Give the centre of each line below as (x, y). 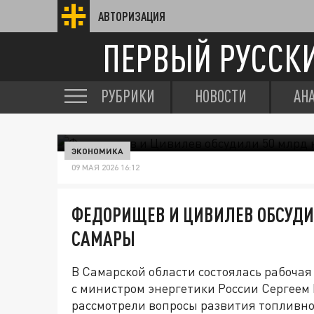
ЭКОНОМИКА (97, 151)
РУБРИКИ (128, 96)
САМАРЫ (103, 238)
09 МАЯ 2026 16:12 (105, 167)
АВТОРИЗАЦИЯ (132, 16)
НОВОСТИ (221, 96)
